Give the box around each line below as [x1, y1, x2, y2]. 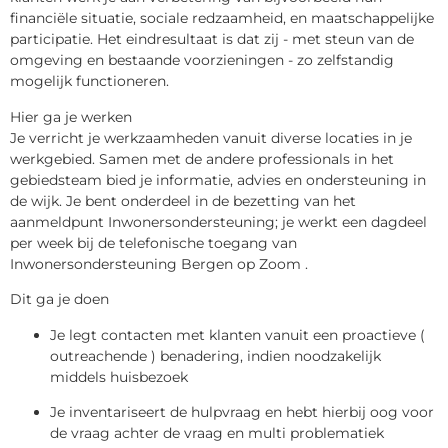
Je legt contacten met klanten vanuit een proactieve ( [50, 325, 425, 344]
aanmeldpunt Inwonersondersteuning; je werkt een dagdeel [10, 212, 427, 231]
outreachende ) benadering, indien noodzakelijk [50, 346, 381, 365]
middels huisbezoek [50, 367, 188, 386]
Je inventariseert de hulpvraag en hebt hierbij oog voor [50, 402, 434, 421]
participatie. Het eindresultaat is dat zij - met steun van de [10, 30, 414, 49]
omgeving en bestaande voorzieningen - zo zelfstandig [10, 51, 394, 70]
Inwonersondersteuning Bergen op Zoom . [10, 254, 308, 273]
